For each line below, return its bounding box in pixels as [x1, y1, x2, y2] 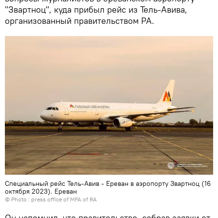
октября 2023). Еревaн [5, 186, 77, 196]
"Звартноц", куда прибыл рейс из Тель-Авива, [5, 3, 187, 15]
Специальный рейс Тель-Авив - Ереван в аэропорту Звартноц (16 [5, 179, 211, 188]
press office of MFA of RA [31, 195, 97, 203]
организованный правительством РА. [5, 15, 154, 26]
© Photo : [5, 195, 31, 203]
